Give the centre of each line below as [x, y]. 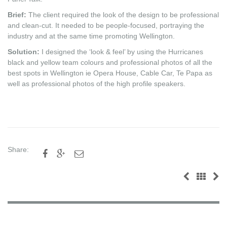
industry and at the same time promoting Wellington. [91, 36]
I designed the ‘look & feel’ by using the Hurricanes [121, 51]
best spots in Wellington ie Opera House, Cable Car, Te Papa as [110, 73]
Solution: [24, 51]
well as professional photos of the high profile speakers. [97, 83]
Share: [18, 149]
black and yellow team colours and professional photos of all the [110, 62]
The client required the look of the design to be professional [123, 14]
